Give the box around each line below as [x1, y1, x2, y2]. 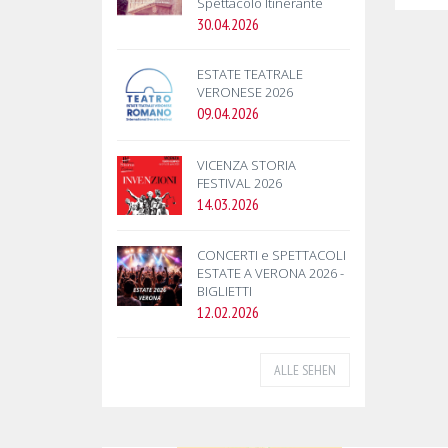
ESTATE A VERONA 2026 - [197, 264, 344, 283]
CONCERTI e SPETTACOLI [197, 246, 346, 265]
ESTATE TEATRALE [197, 65, 303, 83]
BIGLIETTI [197, 282, 252, 301]
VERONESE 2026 [197, 83, 293, 101]
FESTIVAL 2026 [197, 173, 282, 192]
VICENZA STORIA [197, 155, 296, 174]
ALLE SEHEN [273, 361, 336, 380]
